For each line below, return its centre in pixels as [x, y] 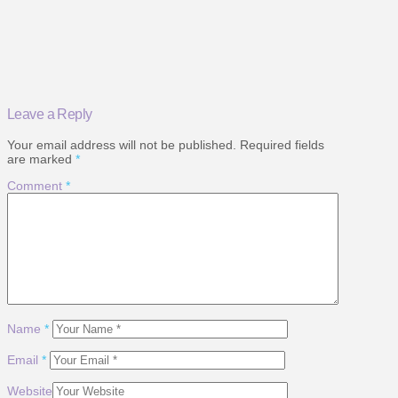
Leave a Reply [50, 114]
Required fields [282, 144]
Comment [36, 185]
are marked [41, 159]
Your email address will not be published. [122, 144]
